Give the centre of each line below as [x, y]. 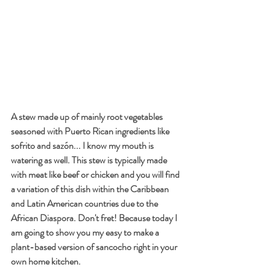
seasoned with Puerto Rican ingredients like [91, 131]
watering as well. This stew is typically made [90, 160]
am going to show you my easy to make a [86, 233]
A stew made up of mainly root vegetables [88, 117]
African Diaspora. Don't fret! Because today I [95, 218]
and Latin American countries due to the [85, 204]
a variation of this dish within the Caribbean [91, 189]
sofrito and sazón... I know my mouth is [83, 146]
